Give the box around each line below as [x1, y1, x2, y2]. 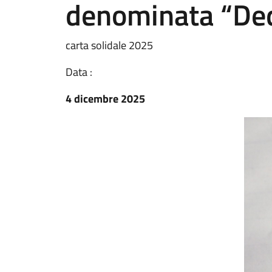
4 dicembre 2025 [66, 90, 145, 107]
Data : [66, 64, 92, 80]
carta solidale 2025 [66, 37, 153, 53]
